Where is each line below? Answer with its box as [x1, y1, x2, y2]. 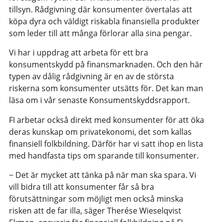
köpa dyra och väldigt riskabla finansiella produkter [9, 16, 200, 27]
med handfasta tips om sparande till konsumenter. [9, 150, 199, 161]
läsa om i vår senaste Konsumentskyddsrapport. [9, 95, 190, 106]
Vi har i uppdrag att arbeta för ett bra [9, 47, 148, 58]
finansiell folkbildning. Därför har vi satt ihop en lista [9, 138, 203, 149]
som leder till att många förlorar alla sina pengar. [9, 28, 192, 39]
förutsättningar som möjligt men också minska [9, 193, 183, 205]
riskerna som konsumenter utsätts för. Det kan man [9, 83, 203, 94]
